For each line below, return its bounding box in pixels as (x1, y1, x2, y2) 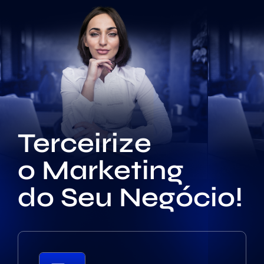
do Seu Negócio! (18, 181, 243, 214)
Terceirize (18, 127, 151, 160)
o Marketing (18, 154, 184, 187)
